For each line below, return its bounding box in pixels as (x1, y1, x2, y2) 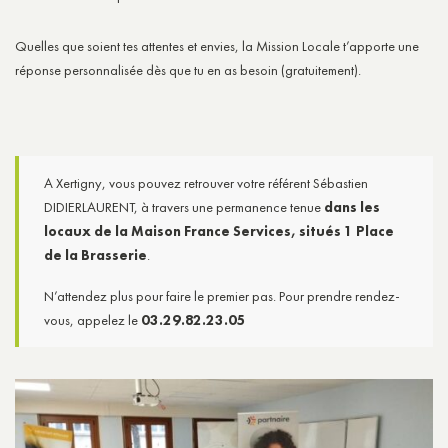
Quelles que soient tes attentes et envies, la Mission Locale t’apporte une (15, 36, 419, 55)
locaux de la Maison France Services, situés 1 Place (44, 221, 394, 240)
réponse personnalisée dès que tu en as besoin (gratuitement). (15, 60, 361, 79)
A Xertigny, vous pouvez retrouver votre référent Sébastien (44, 173, 368, 192)
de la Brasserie (44, 245, 147, 264)
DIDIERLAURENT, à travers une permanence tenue (44, 197, 324, 216)
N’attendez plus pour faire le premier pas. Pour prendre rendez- (44, 286, 400, 305)
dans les (324, 197, 380, 216)
